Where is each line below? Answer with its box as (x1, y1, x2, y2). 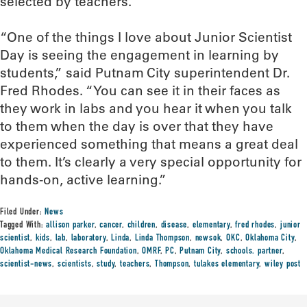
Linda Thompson (134, 234, 191, 243)
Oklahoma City (245, 234, 295, 243)
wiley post (265, 260, 302, 269)
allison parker (46, 221, 95, 230)
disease (160, 221, 188, 230)
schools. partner (225, 247, 282, 256)
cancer (99, 221, 123, 230)
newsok (195, 234, 221, 243)
